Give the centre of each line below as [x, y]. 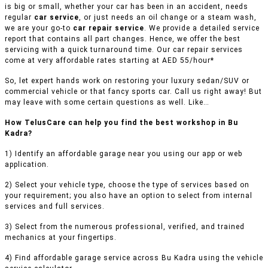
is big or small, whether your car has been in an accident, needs [127, 7]
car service [57, 18]
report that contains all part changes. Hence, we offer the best [123, 39]
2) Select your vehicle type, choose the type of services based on [127, 185]
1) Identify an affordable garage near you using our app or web [124, 154]
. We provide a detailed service [202, 28]
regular [19, 18]
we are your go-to [39, 28]
